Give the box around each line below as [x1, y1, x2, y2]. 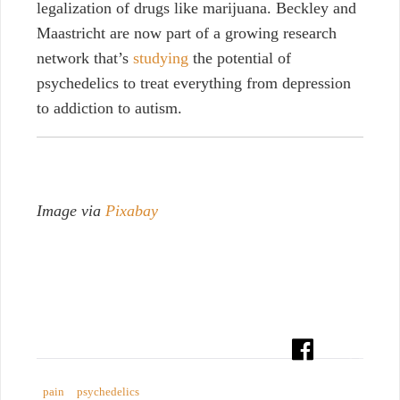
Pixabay [105, 201, 158, 220]
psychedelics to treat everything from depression [37, 73, 351, 92]
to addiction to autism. [37, 98, 182, 117]
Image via [37, 201, 105, 220]
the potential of [188, 48, 291, 67]
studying [133, 48, 188, 67]
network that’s [37, 48, 133, 67]
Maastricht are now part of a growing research [37, 23, 337, 42]
